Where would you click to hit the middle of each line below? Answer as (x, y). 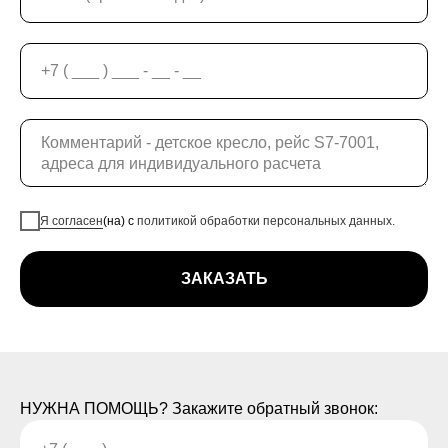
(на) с (120, 221)
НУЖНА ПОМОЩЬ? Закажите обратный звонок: (199, 409)
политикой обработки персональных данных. (266, 221)
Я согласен (71, 221)
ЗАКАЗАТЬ (224, 279)
